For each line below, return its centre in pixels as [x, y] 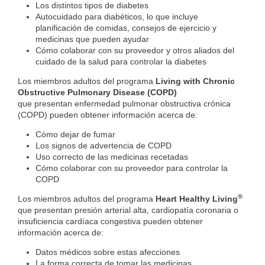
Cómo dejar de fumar [75, 135]
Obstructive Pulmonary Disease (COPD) [97, 93]
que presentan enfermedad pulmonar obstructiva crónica [124, 104]
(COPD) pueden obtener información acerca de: [108, 115]
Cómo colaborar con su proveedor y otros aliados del [135, 51]
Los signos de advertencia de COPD [104, 146]
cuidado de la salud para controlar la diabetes [121, 62]
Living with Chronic [195, 81]
